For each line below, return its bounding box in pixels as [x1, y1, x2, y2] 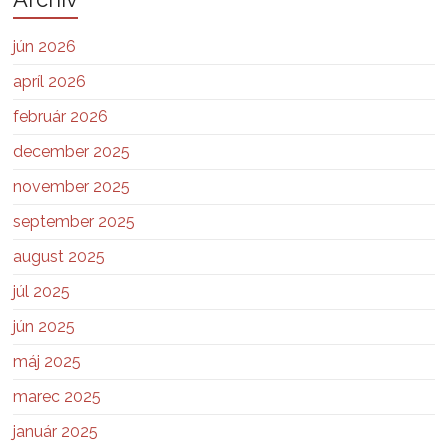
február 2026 [13, 106, 109, 126]
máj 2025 [13, 351, 82, 371]
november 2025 [13, 176, 131, 196]
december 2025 [13, 141, 131, 161]
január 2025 [13, 421, 99, 441]
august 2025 [13, 246, 106, 266]
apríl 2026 [13, 71, 87, 91]
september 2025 [13, 211, 136, 231]
